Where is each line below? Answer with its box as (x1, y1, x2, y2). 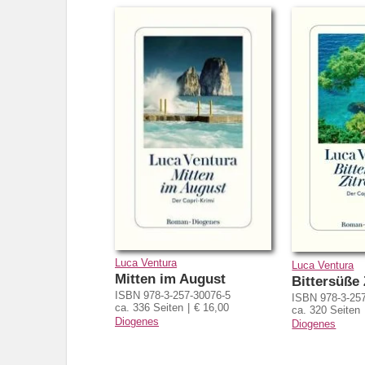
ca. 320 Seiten (292, 303, 361, 316)
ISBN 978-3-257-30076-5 (115, 289, 231, 302)
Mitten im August (115, 271, 226, 288)
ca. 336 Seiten (115, 301, 183, 314)
